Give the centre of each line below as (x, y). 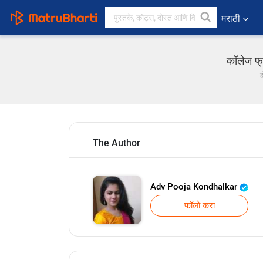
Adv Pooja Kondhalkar (195, 187)
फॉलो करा (199, 205)
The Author (117, 143)
